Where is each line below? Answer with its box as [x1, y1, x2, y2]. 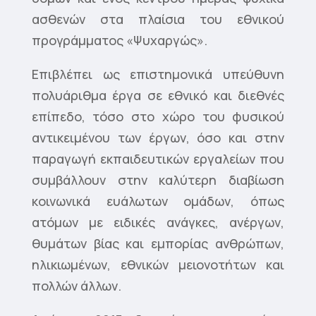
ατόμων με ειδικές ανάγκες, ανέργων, [31, 214, 285, 231]
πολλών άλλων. [31, 277, 121, 295]
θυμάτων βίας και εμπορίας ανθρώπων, [31, 235, 285, 253]
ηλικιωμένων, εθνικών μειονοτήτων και [31, 256, 285, 274]
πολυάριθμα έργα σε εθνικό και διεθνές [31, 87, 285, 104]
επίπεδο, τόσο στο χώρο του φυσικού [31, 108, 285, 126]
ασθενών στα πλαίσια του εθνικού [31, 11, 285, 28]
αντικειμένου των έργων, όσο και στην [31, 129, 285, 147]
